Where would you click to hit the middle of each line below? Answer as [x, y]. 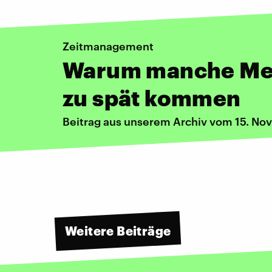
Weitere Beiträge [118, 231]
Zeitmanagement [108, 46]
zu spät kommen [152, 98]
